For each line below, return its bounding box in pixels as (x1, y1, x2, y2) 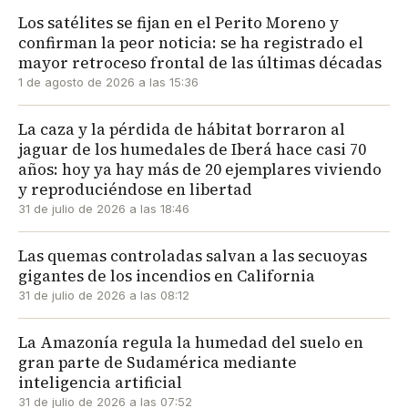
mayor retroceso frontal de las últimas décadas (18, 51, 382, 74)
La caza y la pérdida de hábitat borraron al (18, 117, 345, 140)
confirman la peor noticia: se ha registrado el (18, 31, 363, 54)
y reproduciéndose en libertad (18, 178, 252, 200)
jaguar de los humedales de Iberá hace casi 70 (18, 138, 366, 160)
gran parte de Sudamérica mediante (18, 351, 297, 373)
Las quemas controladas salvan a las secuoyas (18, 244, 367, 267)
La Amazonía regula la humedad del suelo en (18, 331, 363, 353)
